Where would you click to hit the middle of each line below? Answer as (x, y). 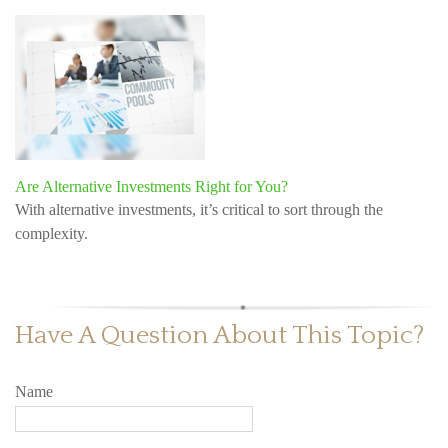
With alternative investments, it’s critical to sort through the (199, 210)
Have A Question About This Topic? (219, 336)
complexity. (51, 234)
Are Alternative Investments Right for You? (151, 187)
